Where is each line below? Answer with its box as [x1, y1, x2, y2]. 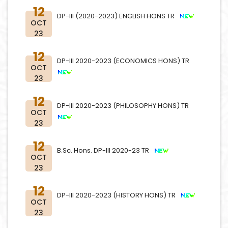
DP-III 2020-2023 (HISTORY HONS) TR [57, 190, 180, 200]
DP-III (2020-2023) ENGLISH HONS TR [57, 11, 179, 21]
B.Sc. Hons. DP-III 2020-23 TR [57, 146, 154, 155]
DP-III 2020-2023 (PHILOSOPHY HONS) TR [57, 101, 192, 110]
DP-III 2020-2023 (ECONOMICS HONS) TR [57, 56, 192, 66]
